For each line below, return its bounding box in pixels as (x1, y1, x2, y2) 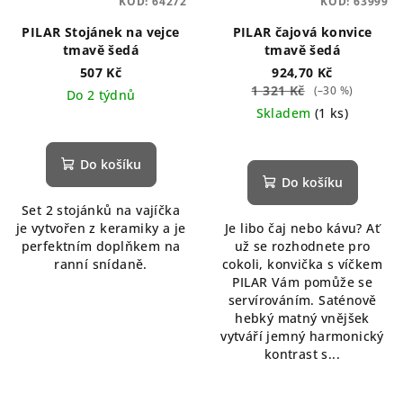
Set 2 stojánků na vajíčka (22, 201, 180, 219)
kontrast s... (264, 345, 341, 363)
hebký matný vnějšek (235, 309, 370, 327)
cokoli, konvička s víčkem (222, 255, 382, 273)
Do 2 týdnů (66, 86, 136, 104)
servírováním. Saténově (228, 291, 377, 309)
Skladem (255, 104, 315, 122)
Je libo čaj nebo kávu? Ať (225, 219, 380, 237)
